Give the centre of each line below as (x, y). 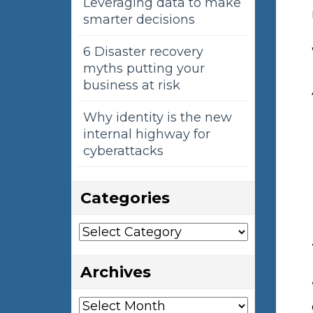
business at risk (132, 86)
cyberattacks (123, 151)
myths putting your (144, 69)
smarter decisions (139, 20)
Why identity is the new (158, 118)
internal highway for (147, 134)
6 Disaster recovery (143, 52)
